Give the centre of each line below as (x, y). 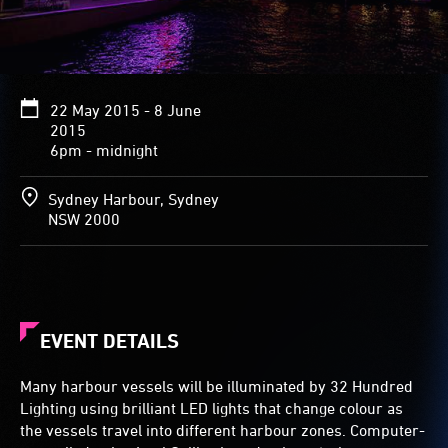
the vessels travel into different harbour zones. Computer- (222, 430)
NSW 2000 (84, 219)
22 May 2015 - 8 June (125, 110)
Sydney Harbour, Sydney (133, 199)
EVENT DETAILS (109, 341)
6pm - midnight (104, 150)
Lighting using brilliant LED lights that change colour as (211, 408)
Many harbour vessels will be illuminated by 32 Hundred (216, 386)
